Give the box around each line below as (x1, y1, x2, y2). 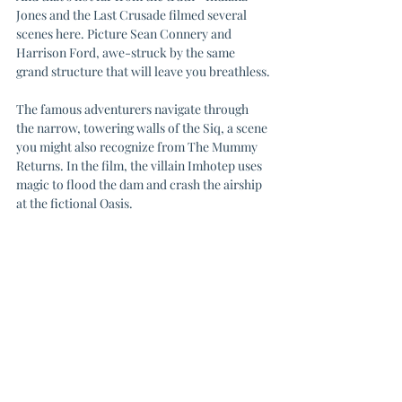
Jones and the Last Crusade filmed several (16, 6, 249, 23)
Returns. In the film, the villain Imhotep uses (16, 157, 265, 174)
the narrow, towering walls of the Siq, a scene (16, 119, 270, 136)
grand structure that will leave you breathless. (16, 63, 270, 80)
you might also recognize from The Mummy (16, 138, 260, 155)
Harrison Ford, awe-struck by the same (16, 44, 238, 61)
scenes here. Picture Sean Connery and (16, 25, 234, 42)
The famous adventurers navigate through (16, 100, 251, 118)
